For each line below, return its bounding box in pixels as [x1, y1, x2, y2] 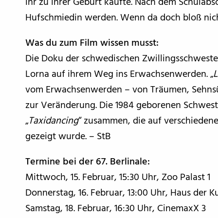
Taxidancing [28, 113, 78, 129]
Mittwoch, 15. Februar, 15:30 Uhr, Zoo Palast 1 [25, 170, 210, 185]
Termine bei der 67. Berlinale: [25, 154, 150, 170]
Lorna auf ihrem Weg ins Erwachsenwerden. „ [25, 67, 213, 82]
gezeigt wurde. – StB [25, 129, 110, 145]
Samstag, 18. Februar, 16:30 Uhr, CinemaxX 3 [25, 201, 206, 217]
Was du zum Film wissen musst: [25, 36, 159, 51]
